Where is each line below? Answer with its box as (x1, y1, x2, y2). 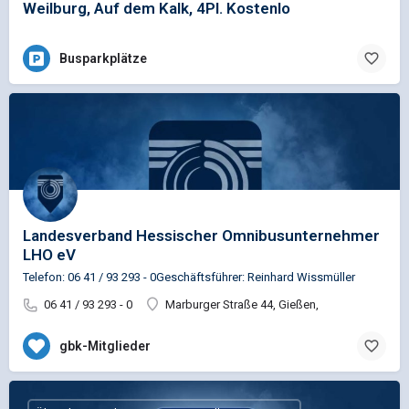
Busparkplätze (59, 51, 147, 67)
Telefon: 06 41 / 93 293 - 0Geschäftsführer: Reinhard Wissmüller (23, 269, 355, 284)
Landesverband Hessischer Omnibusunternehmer (23, 225, 380, 245)
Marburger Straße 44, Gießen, (165, 297, 319, 311)
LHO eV (23, 245, 76, 264)
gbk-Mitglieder (59, 339, 151, 354)
